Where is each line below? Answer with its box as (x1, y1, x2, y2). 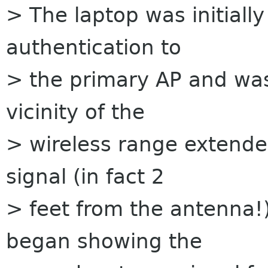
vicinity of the (6, 100, 145, 124)
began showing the (6, 229, 202, 253)
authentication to (6, 35, 181, 59)
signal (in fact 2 (6, 165, 165, 188)
